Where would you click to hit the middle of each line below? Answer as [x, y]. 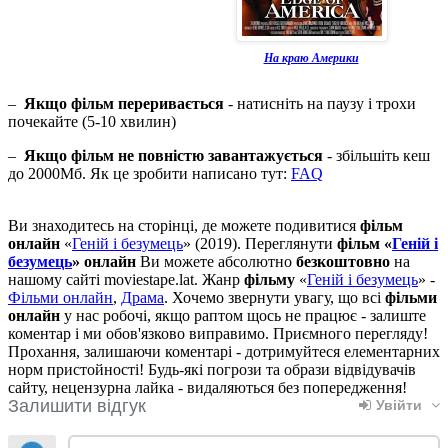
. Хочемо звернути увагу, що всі [274, 297]
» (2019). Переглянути [260, 243]
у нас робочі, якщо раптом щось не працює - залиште [243, 315]
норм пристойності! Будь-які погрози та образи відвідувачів [212, 369]
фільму [269, 279]
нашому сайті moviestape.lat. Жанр [126, 279]
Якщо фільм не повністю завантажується [173, 155]
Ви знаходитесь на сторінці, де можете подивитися [184, 225]
